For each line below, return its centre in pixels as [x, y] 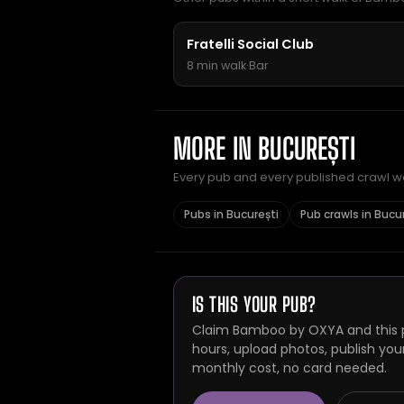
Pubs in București [231, 214]
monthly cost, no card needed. [289, 368]
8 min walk [216, 65]
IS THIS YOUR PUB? [254, 304]
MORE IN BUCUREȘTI [264, 149]
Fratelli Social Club [250, 44]
